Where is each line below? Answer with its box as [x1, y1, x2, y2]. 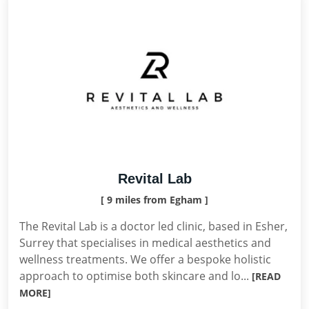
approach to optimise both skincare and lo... [19, 268, 252, 283]
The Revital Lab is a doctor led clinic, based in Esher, [19, 219, 288, 234]
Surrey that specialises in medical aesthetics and [19, 235, 271, 250]
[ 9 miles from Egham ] [101, 193, 208, 206]
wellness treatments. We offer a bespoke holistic [19, 252, 271, 267]
